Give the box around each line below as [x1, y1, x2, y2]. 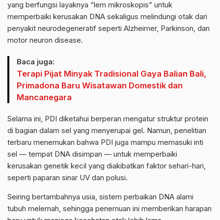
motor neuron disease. [7, 35, 83, 45]
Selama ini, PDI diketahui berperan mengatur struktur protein [7, 113, 208, 123]
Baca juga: [17, 56, 55, 66]
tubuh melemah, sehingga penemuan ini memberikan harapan [7, 203, 212, 213]
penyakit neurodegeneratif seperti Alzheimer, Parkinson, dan [7, 23, 210, 33]
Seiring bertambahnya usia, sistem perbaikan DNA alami [7, 192, 193, 201]
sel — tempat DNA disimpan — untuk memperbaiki [7, 149, 177, 159]
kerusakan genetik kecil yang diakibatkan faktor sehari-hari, [7, 161, 206, 170]
